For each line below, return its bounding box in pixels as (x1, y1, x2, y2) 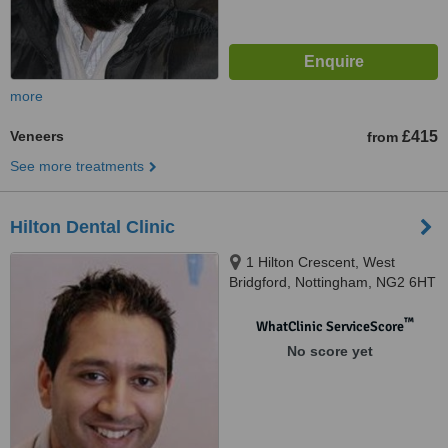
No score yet (286, 343, 373, 359)
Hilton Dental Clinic (10, 217, 175, 237)
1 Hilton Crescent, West (246, 254, 395, 270)
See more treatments (10, 158, 144, 174)
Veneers (10, 128, 64, 144)
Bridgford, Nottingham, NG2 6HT (229, 274, 436, 290)
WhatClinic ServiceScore (255, 318, 404, 335)
